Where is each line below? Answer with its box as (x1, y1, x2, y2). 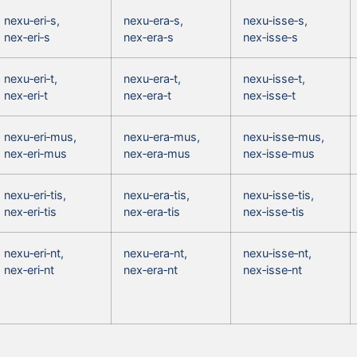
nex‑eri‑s (4, 29, 50, 44)
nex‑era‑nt (124, 262, 178, 277)
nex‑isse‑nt (243, 262, 302, 277)
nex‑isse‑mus (243, 146, 315, 160)
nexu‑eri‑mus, (4, 129, 76, 143)
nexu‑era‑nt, (124, 245, 187, 260)
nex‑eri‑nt (4, 262, 54, 277)
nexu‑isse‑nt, (243, 245, 312, 260)
